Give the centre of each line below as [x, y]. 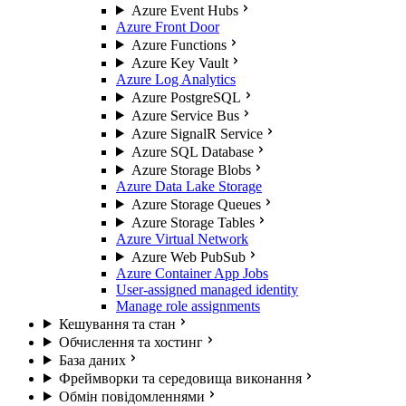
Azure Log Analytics [176, 79]
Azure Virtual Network [182, 238]
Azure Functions [179, 44]
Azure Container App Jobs [192, 273]
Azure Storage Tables [193, 222]
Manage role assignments [188, 305]
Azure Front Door [168, 26]
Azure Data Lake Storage [189, 186]
